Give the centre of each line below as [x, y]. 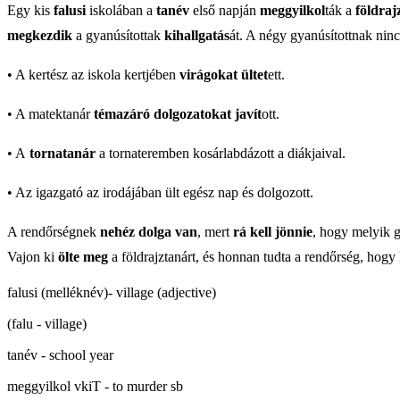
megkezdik [40, 35]
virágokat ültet [222, 75]
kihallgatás [197, 35]
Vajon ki [33, 257]
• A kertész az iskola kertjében [92, 75]
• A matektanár [50, 114]
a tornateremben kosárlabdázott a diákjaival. [221, 153]
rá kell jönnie [273, 232]
